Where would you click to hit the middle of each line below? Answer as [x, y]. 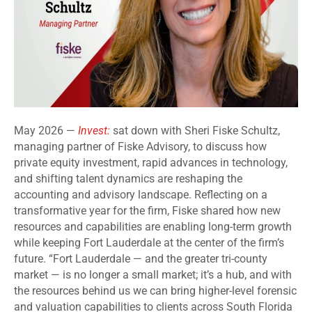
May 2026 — [46, 131]
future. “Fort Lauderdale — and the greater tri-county [141, 259]
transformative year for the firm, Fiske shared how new [147, 211]
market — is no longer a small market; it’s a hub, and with [153, 275]
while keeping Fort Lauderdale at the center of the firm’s [149, 243]
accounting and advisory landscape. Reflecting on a [141, 195]
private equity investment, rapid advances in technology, [151, 163]
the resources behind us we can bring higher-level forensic [155, 291]
